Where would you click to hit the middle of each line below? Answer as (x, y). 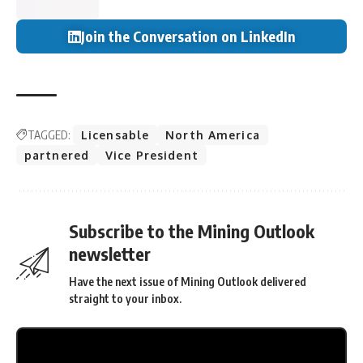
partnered (57, 156)
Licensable (115, 135)
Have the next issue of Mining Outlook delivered (188, 282)
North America (213, 135)
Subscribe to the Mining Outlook (192, 231)
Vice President (152, 156)
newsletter (110, 254)
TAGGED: (49, 135)
